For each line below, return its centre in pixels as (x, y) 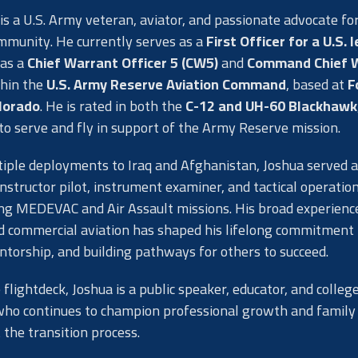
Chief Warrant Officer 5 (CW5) (122, 63)
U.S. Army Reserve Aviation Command (166, 84)
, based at (316, 84)
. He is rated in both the (112, 106)
